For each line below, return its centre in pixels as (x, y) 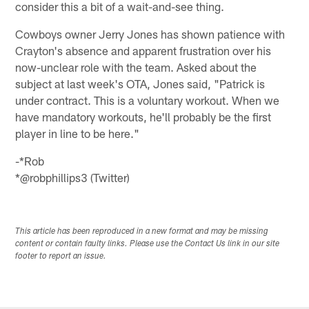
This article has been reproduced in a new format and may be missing (142, 231)
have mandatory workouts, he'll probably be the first (143, 116)
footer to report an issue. (61, 256)
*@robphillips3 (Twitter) (73, 177)
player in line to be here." (78, 133)
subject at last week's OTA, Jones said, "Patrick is (140, 83)
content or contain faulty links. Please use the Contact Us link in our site (148, 244)
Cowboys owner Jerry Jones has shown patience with (150, 33)
